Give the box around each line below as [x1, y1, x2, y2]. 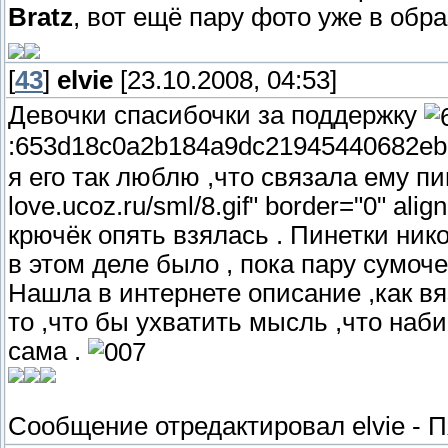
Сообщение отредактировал [8, 412, 352, 441]
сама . [8, 336, 88, 365]
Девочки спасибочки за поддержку [8, 101, 424, 130]
